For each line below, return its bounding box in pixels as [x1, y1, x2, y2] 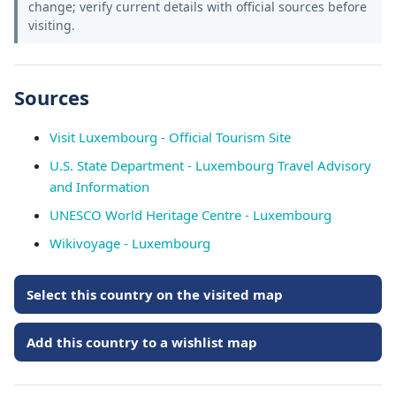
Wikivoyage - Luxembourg [49, 234, 210, 252]
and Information [49, 178, 149, 195]
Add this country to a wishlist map [27, 333, 257, 351]
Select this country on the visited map [27, 286, 283, 303]
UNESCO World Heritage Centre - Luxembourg [49, 206, 331, 224]
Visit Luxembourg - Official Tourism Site [49, 128, 291, 146]
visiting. [28, 17, 75, 34]
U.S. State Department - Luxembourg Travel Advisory [49, 156, 371, 174]
